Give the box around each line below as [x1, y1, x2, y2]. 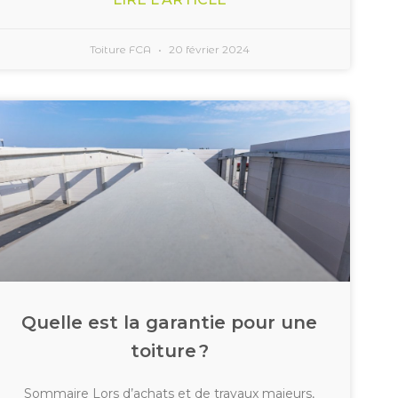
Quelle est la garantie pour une [21, 311, 318, 333]
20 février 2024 [165, 43, 250, 57]
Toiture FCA [89, 43, 154, 57]
